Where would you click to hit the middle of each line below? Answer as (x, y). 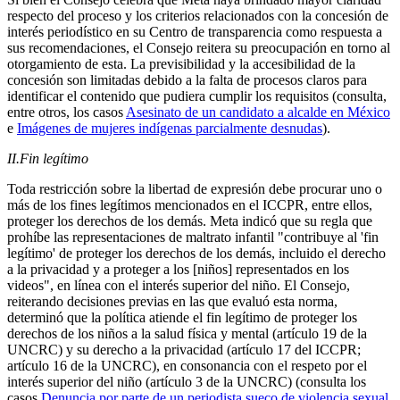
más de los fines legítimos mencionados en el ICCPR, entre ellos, (190, 205)
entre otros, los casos (67, 112)
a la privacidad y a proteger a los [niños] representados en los (178, 270)
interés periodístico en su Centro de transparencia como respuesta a (195, 32)
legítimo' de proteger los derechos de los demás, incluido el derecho (196, 254)
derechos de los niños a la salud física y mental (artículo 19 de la (187, 334)
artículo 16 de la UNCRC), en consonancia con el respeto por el (187, 366)
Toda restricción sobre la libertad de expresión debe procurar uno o (195, 189)
